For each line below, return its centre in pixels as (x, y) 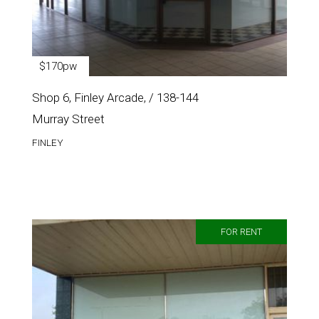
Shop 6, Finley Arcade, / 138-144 (115, 98)
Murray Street (68, 119)
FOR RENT (241, 232)
